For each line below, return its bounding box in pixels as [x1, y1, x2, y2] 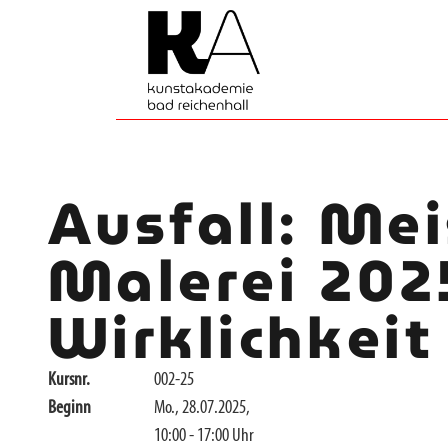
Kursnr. [47, 371, 90, 390]
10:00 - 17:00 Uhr [154, 427, 255, 446]
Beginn [47, 399, 91, 418]
